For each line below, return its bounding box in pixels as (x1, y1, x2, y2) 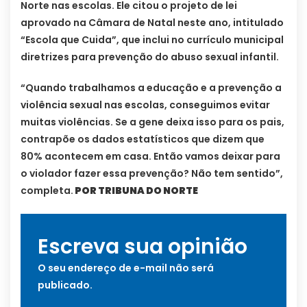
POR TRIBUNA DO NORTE (73, 183, 198, 197)
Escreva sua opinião (38, 232, 247, 261)
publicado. (38, 278, 93, 292)
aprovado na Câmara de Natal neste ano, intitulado (21, 15, 284, 29)
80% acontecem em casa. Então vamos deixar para (21, 149, 280, 163)
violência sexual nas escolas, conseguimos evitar (21, 97, 270, 112)
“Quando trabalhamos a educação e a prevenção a (21, 80, 282, 95)
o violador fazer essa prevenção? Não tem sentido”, (21, 166, 283, 180)
